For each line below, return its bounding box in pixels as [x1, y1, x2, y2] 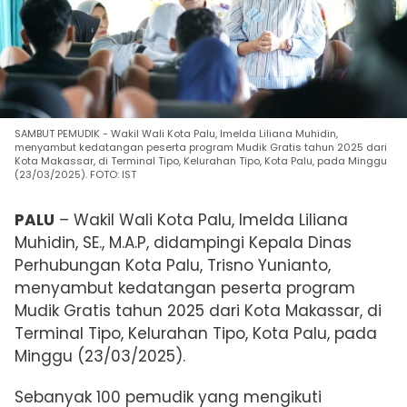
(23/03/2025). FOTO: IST [15, 167, 136, 183]
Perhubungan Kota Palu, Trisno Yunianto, [15, 254, 331, 277]
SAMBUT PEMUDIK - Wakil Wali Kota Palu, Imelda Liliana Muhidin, [15, 126, 338, 142]
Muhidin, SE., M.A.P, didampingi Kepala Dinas [15, 232, 352, 254]
